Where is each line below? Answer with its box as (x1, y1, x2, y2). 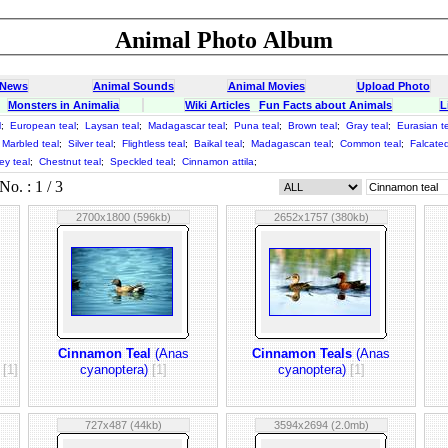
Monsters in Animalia (8, 99, 119, 111)
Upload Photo (356, 80, 430, 92)
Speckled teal (110, 156, 173, 167)
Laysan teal (85, 120, 139, 131)
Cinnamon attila (182, 156, 254, 167)
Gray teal (346, 120, 388, 131)
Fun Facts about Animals (259, 99, 392, 111)
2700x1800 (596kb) (75, 211, 171, 223)
